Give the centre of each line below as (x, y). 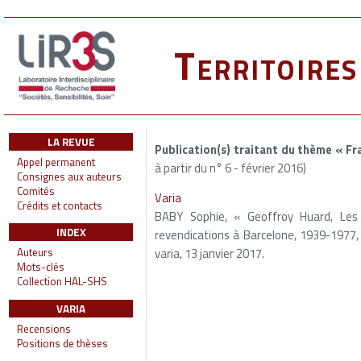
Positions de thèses (62, 343)
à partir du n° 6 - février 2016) (230, 168)
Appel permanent (56, 162)
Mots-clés (41, 267)
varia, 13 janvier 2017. (210, 254)
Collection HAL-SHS (62, 282)
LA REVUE (71, 142)
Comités (36, 191)
